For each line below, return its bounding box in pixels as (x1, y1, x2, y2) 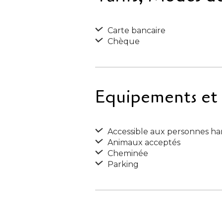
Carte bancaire (106, 26, 166, 35)
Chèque (106, 37, 140, 46)
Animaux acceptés (106, 138, 180, 147)
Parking (106, 160, 139, 169)
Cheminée (106, 149, 148, 158)
